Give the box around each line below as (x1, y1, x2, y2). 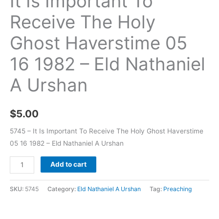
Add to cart (50, 160, 87, 168)
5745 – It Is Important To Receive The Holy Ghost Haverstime (10, 127, 203, 135)
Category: (47, 185, 77, 193)
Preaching (163, 185, 192, 193)
